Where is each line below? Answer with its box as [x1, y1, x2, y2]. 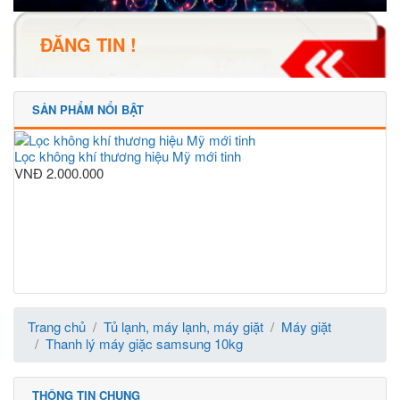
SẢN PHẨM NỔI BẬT [32, 100, 144, 118]
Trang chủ [28, 316, 86, 336]
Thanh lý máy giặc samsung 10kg [46, 333, 243, 353]
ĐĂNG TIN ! [40, 30, 137, 57]
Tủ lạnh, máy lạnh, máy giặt [104, 316, 263, 336]
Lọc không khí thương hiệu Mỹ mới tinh [14, 146, 241, 166]
